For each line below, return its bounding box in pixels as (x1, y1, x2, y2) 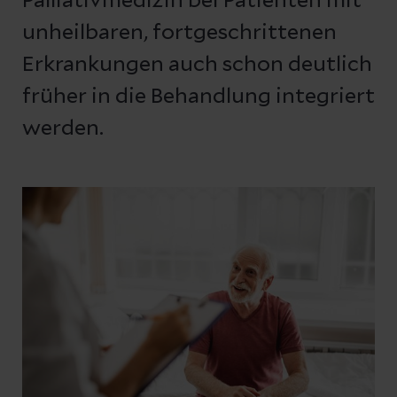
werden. (22, 118, 104, 140)
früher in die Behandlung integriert (22, 86, 375, 108)
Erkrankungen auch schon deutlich (22, 54, 372, 76)
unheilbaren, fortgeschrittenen (22, 22, 337, 44)
